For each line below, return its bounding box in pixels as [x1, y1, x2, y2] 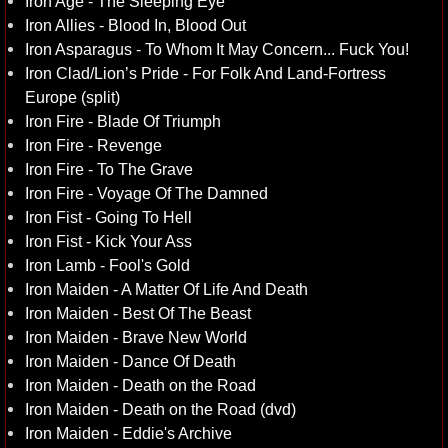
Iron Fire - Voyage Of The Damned [25, 184, 268, 202]
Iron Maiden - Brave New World [25, 328, 247, 346]
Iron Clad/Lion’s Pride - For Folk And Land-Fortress [25, 64, 386, 82]
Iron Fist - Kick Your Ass [25, 232, 192, 250]
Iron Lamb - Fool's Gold [25, 256, 190, 274]
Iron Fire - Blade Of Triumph [25, 112, 221, 130]
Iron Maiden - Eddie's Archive [25, 424, 232, 442]
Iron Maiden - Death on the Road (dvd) [25, 400, 296, 418]
